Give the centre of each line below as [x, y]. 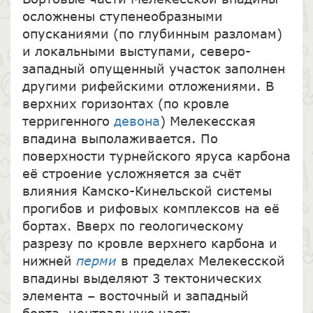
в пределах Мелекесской [203, 260]
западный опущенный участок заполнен [153, 68]
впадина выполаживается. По [120, 138]
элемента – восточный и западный [135, 295]
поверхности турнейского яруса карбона [156, 155]
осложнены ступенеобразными [122, 16]
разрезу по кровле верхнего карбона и [150, 243]
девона [137, 121]
